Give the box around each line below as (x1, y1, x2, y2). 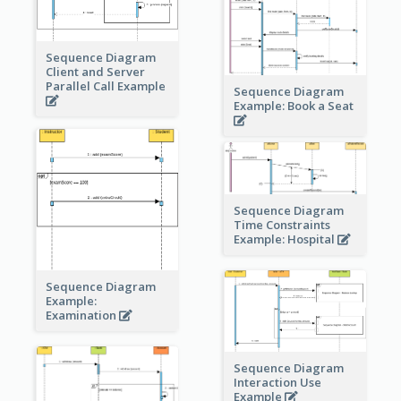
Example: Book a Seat (233, 98, 356, 115)
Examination (45, 306, 119, 323)
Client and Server (45, 64, 145, 81)
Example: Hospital (233, 230, 337, 247)
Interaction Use (233, 374, 321, 391)
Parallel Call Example (45, 78, 168, 95)
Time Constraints (233, 216, 330, 233)
